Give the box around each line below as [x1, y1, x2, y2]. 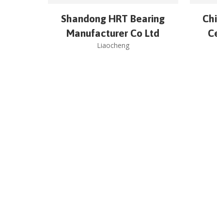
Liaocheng [96, 41, 129, 50]
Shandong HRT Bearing [61, 13, 165, 25]
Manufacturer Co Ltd [66, 27, 160, 39]
